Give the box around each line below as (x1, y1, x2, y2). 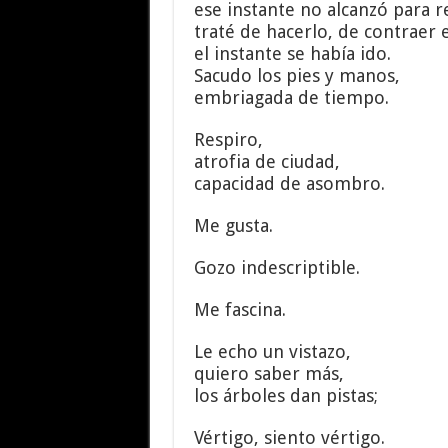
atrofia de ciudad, (193, 151, 340, 172)
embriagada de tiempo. (193, 87, 389, 108)
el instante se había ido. (193, 43, 391, 64)
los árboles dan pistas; (193, 385, 378, 406)
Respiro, (193, 129, 263, 150)
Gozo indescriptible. (193, 257, 360, 278)
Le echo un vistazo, (193, 341, 351, 362)
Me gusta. (193, 215, 273, 236)
